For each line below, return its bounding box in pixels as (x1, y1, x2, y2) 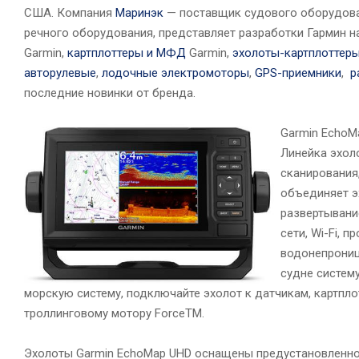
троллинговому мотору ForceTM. (24, 306, 204, 321)
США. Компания (24, 6, 115, 21)
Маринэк (115, 6, 163, 21)
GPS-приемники (255, 66, 341, 81)
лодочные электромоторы (102, 66, 249, 81)
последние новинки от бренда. (24, 86, 196, 101)
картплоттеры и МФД (67, 46, 186, 61)
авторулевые (24, 66, 96, 81)
